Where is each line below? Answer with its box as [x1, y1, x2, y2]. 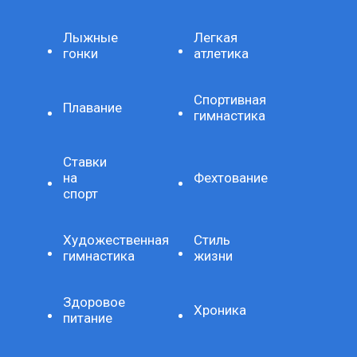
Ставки [63, 153, 108, 170]
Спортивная [194, 91, 266, 108]
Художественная [63, 231, 170, 248]
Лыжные [63, 29, 119, 45]
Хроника [194, 301, 246, 318]
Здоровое [63, 293, 126, 310]
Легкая [194, 29, 237, 45]
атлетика [194, 45, 249, 61]
